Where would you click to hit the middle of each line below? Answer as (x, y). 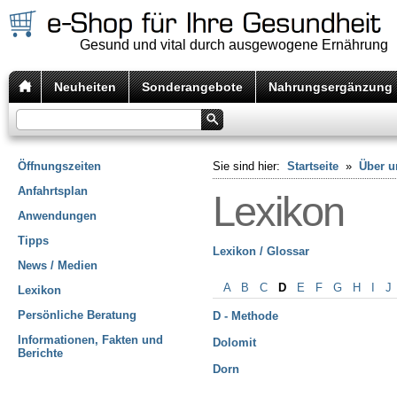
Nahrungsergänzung (331, 87)
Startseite (313, 166)
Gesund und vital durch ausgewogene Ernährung (234, 45)
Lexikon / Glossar (261, 251)
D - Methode (245, 316)
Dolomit (234, 343)
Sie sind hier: (248, 166)
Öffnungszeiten (59, 166)
